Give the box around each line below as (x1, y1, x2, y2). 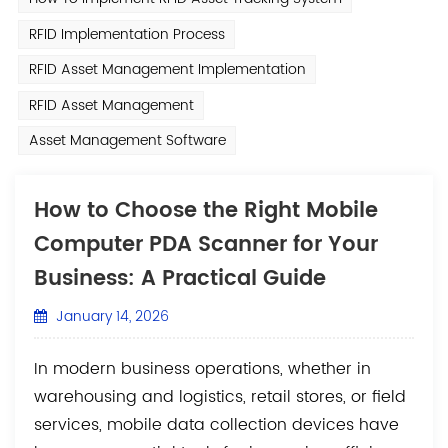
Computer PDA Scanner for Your (34, 228, 379, 263)
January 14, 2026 (51, 305, 169, 329)
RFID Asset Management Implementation (28, 58, 306, 82)
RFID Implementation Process (28, 22, 225, 46)
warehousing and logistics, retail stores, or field (34, 384, 407, 411)
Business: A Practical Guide (34, 262, 327, 297)
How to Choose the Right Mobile (34, 194, 379, 229)
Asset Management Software (28, 128, 226, 152)
